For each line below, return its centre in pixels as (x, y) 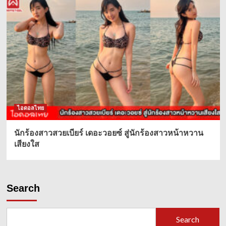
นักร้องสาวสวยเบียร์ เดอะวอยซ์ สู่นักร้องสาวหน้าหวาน (108, 133)
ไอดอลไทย (30, 108)
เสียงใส (26, 144)
